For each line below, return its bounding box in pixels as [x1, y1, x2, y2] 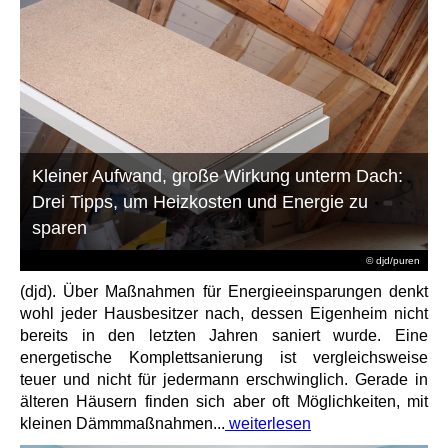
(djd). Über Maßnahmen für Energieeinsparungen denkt [20, 282, 428, 300]
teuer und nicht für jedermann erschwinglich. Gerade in [20, 370, 428, 388]
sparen [32, 217, 88, 238]
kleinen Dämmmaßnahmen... [20, 414, 225, 432]
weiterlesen [225, 414, 311, 432]
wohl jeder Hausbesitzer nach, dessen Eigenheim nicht [20, 304, 428, 322]
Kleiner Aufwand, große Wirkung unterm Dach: [32, 165, 404, 186]
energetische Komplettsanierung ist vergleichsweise [20, 348, 428, 366]
